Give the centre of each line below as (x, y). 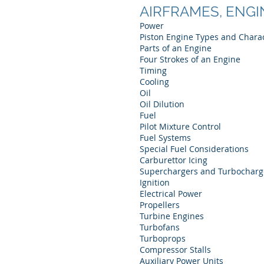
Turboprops (163, 238)
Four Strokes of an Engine (190, 59)
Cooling (154, 82)
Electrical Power (171, 194)
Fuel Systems (165, 138)
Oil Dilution (162, 104)
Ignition (155, 182)
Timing (153, 70)
